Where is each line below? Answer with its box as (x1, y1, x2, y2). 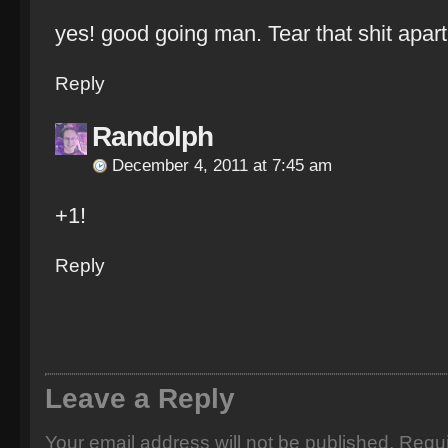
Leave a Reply (45, 383, 235, 414)
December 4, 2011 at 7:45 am (112, 156, 332, 175)
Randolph (92, 121, 213, 152)
